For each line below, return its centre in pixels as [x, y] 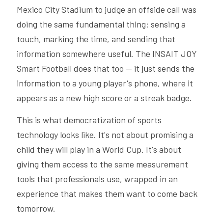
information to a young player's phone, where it [105, 83]
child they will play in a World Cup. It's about [99, 149]
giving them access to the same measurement [102, 164]
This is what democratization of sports [89, 120]
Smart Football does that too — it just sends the [106, 68]
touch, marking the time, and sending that [96, 39]
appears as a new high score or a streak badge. [104, 98]
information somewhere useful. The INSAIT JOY [107, 54]
